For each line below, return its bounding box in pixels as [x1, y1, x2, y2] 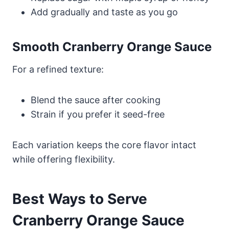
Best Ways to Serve [12, 190, 147, 208]
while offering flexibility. [12, 153, 115, 165]
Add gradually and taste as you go [31, 6, 178, 17]
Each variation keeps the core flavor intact [12, 139, 196, 150]
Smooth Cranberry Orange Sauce [12, 39, 212, 54]
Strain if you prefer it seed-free [31, 108, 165, 120]
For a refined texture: [12, 63, 104, 75]
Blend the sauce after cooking [31, 94, 161, 105]
